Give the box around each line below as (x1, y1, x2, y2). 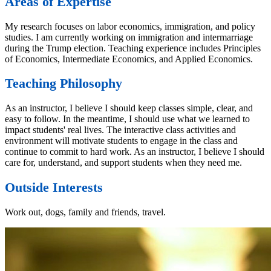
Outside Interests (5, 179, 103, 195)
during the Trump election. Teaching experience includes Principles (5, 42, 261, 53)
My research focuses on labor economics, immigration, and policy (5, 21, 255, 31)
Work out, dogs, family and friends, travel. (5, 206, 166, 217)
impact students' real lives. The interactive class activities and (5, 125, 236, 135)
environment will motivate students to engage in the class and (5, 135, 238, 146)
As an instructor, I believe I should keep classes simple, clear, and (5, 103, 253, 114)
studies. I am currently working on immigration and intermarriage (5, 31, 253, 42)
